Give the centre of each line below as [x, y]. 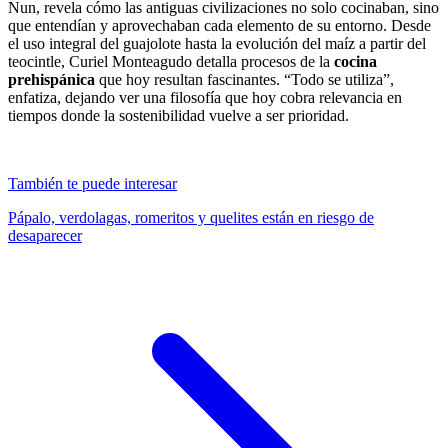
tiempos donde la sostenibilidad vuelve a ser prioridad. [178, 115]
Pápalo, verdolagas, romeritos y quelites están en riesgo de [191, 217]
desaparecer [45, 235]
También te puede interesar [92, 183]
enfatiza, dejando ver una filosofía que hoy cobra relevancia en [205, 97]
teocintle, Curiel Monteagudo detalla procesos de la [171, 61]
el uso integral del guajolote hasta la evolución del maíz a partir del [217, 43]
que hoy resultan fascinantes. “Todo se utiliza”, [244, 79]
